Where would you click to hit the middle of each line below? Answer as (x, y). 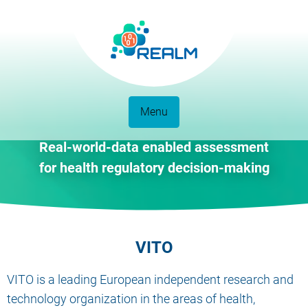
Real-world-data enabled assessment (154, 147)
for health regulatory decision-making (154, 168)
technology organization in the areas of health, (131, 299)
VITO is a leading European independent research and (150, 280)
